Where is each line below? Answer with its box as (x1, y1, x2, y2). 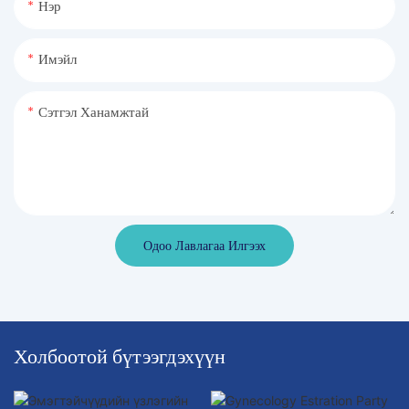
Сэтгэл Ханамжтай (38, 103, 149, 122)
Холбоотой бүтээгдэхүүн (14, 343, 225, 368)
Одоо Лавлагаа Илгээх (143, 237, 266, 255)
